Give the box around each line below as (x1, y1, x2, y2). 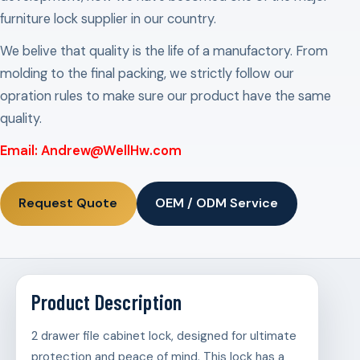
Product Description (31, 289, 182, 315)
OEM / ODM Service (155, 194, 279, 212)
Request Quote (18, 194, 118, 212)
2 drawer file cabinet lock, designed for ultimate (31, 328, 297, 345)
